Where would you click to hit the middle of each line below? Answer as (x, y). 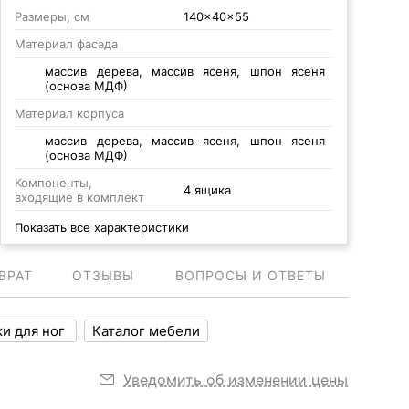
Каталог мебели (146, 331)
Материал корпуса (69, 113)
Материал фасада (66, 44)
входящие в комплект (79, 197)
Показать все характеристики (101, 227)
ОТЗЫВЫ (103, 275)
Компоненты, (53, 183)
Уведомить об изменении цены (236, 380)
